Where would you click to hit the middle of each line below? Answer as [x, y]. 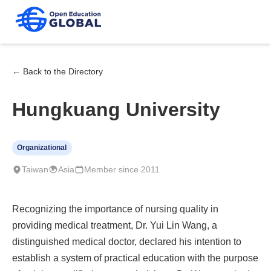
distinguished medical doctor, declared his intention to [127, 241]
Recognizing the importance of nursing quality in [115, 209]
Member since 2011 [122, 169]
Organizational [42, 148]
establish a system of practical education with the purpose [135, 258]
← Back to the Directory [57, 71]
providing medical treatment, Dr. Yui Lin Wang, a [115, 225]
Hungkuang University [116, 109]
